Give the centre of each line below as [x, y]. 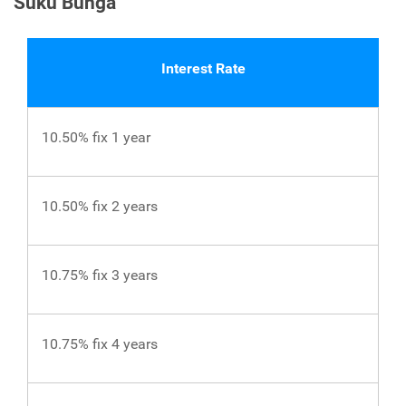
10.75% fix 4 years [100, 344]
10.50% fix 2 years [100, 207]
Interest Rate [203, 69]
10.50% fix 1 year [96, 138]
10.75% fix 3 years [100, 275]
